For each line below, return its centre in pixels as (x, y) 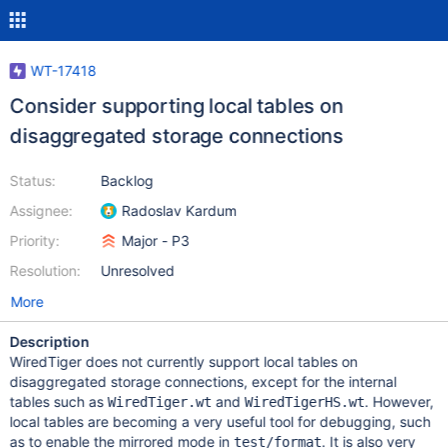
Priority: (34, 240)
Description (49, 341)
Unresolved (137, 270)
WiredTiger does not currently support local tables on (183, 361)
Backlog (127, 180)
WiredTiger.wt (159, 402)
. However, (399, 401)
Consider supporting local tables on (176, 106)
